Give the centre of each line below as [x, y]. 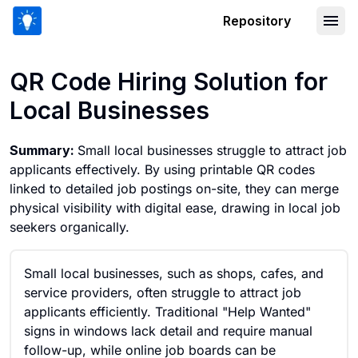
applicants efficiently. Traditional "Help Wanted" [167, 312]
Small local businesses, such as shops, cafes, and [174, 273]
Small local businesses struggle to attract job [212, 150]
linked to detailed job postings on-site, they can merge [174, 189]
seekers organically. [70, 227]
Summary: [44, 150]
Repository [257, 21]
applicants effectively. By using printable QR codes [162, 169]
